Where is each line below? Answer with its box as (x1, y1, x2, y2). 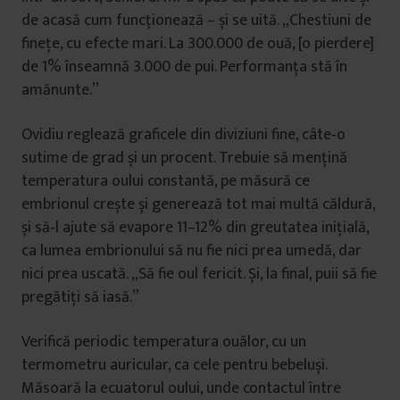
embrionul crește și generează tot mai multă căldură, (21, 191, 375, 218)
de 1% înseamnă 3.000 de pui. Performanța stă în (21, 54, 347, 80)
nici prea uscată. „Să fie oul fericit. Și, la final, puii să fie (21, 261, 377, 287)
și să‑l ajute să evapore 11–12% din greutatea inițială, (21, 214, 369, 241)
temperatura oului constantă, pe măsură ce (21, 168, 310, 195)
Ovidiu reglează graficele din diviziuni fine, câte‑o (21, 121, 346, 148)
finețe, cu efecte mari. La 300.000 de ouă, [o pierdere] (21, 30, 374, 57)
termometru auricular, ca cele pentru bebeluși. (21, 352, 327, 379)
